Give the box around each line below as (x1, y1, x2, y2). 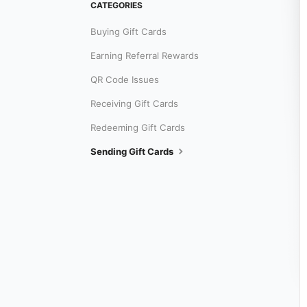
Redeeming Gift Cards (90, 122, 185, 134)
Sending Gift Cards (90, 146, 175, 158)
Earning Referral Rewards (90, 50, 199, 62)
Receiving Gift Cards (90, 98, 178, 110)
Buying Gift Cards (90, 26, 167, 38)
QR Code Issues (90, 74, 159, 86)
